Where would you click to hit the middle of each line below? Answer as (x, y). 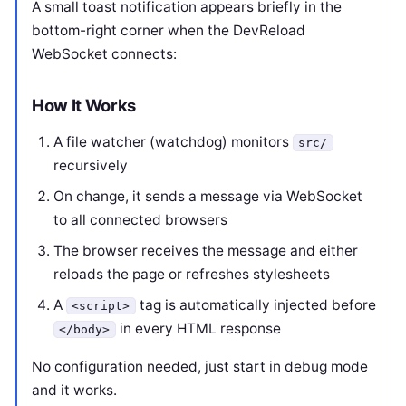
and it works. (74, 390)
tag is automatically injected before (256, 305)
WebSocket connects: (104, 54)
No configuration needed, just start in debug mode (200, 367)
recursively (91, 165)
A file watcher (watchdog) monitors (173, 142)
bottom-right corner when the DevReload (169, 30)
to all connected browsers (140, 220)
